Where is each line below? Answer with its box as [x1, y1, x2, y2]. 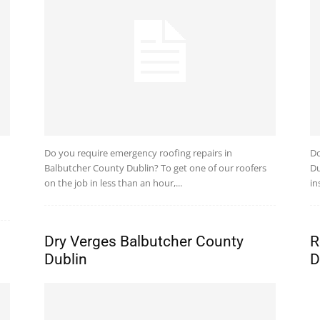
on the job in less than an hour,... [44, 176, 182, 190]
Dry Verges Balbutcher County [44, 233, 244, 251]
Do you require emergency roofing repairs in [44, 146, 232, 160]
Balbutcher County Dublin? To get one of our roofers [44, 161, 266, 175]
